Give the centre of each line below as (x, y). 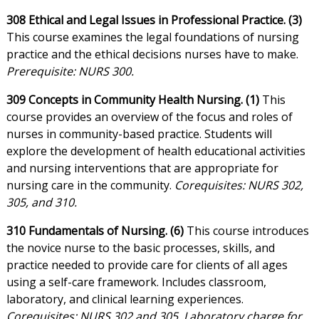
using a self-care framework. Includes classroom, (136, 282)
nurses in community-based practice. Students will (139, 134)
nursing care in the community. (90, 185)
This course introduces (246, 231)
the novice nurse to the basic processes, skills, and (140, 248)
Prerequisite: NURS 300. (70, 72)
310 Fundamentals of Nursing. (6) (95, 231)
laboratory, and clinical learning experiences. (125, 299)
